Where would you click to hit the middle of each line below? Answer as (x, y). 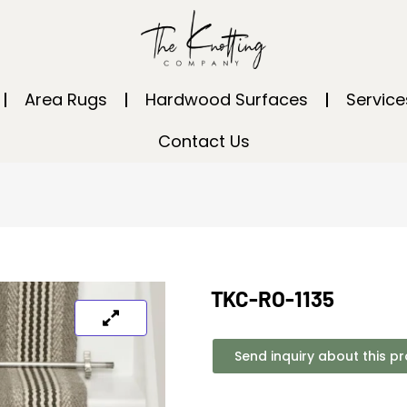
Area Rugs (66, 99)
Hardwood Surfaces (227, 99)
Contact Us (203, 141)
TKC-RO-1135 (272, 298)
